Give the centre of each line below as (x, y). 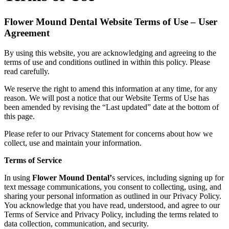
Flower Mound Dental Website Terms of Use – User (111, 21)
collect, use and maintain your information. (73, 143)
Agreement (27, 33)
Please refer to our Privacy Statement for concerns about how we (108, 133)
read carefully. (27, 71)
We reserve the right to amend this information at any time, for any (111, 88)
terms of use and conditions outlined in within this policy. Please (107, 62)
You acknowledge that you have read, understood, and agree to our (112, 205)
